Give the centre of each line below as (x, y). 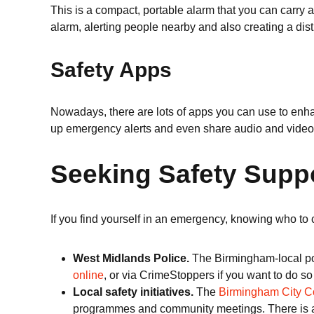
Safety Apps (111, 70)
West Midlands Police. (132, 258)
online (88, 275)
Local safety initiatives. (133, 292)
